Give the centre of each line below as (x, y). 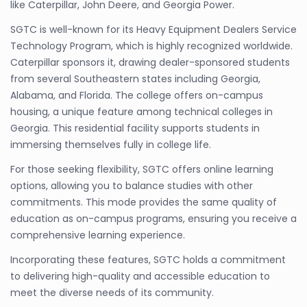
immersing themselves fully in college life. (111, 145)
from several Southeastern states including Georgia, (135, 79)
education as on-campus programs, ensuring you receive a (153, 219)
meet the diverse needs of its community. (112, 293)
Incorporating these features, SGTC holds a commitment (148, 260)
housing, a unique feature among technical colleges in (142, 112)
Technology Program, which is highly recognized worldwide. (151, 46)
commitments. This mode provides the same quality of (144, 202)
